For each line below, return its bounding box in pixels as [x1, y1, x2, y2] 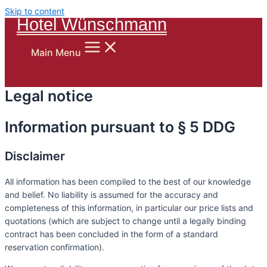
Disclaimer [5, 148, 65, 163]
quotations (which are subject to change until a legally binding [5, 215, 246, 226]
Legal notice [5, 87, 93, 105]
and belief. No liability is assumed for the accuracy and [5, 189, 218, 200]
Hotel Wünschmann [17, 15, 167, 34]
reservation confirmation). [5, 241, 104, 252]
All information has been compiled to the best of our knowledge [5, 176, 251, 187]
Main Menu [31, 46, 81, 58]
